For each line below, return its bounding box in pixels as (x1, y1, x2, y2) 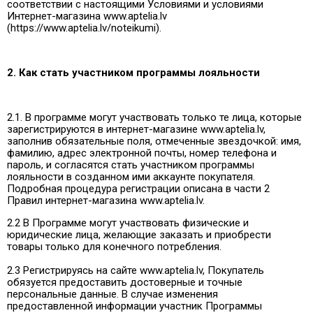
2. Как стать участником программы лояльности (7, 66, 260, 79)
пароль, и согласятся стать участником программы (7, 158, 254, 171)
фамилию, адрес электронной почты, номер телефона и (7, 146, 277, 159)
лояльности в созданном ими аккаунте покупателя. (7, 170, 255, 183)
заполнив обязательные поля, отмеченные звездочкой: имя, (7, 134, 301, 147)
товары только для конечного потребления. (7, 240, 221, 253)
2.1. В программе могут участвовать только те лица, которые (7, 110, 302, 124)
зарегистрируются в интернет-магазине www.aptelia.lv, (7, 122, 265, 136)
